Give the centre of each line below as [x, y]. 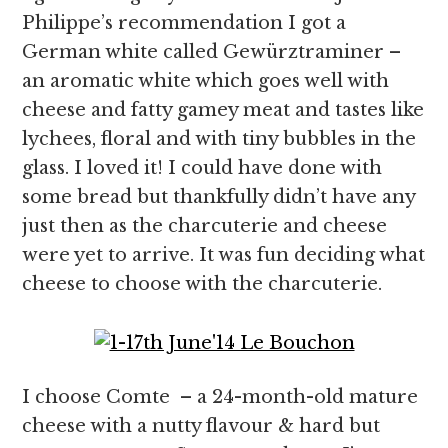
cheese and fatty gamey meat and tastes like [223, 110]
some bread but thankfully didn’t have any [219, 197]
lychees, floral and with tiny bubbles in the [219, 139]
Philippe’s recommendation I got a [184, 23]
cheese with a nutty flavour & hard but [201, 426]
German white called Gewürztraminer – [212, 52]
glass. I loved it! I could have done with [202, 168]
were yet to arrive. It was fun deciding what [224, 255]
